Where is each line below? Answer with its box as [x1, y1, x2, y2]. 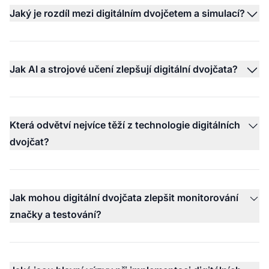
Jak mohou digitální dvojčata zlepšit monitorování [10, 191, 238, 204]
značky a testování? [10, 208, 101, 220]
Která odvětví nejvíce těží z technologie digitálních [10, 118, 240, 131]
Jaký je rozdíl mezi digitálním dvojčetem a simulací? [10, 7, 245, 19]
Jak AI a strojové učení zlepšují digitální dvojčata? [10, 62, 238, 75]
